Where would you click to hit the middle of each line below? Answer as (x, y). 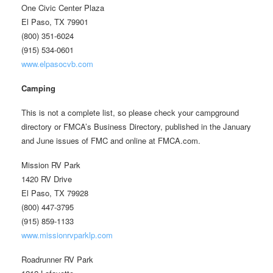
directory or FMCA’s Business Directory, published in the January (136, 126)
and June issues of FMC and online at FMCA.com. (111, 140)
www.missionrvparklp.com (67, 235)
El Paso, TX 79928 (55, 193)
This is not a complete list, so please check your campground (130, 112)
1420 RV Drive (47, 179)
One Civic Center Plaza (63, 7)
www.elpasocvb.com (57, 63)
